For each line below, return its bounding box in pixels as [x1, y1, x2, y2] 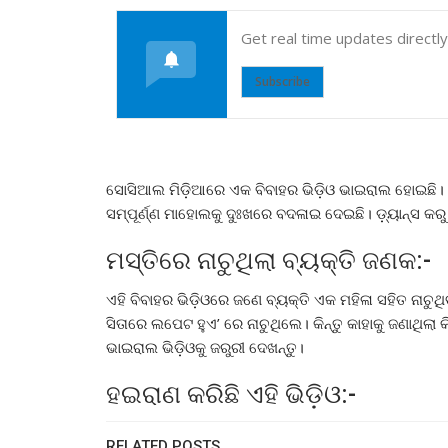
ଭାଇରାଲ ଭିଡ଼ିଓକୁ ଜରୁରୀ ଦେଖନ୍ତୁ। [106, 336, 304, 357]
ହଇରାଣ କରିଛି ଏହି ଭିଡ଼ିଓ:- [106, 379, 356, 409]
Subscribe [255, 72, 310, 90]
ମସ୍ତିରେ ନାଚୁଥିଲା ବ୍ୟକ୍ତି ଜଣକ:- [106, 245, 431, 275]
